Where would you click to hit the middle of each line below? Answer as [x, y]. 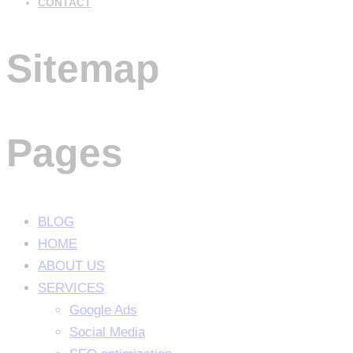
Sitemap [83, 69]
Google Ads [103, 310]
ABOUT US [71, 266]
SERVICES [71, 288]
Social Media [107, 333]
